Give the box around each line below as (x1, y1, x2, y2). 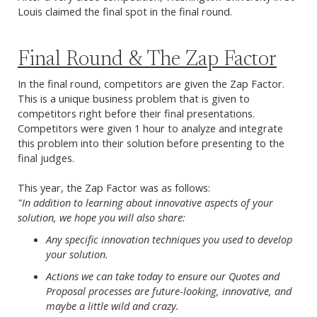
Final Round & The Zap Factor (18, 50, 277, 71)
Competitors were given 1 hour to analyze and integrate (18, 121, 283, 136)
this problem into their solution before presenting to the (18, 136, 284, 151)
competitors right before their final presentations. (18, 106, 255, 121)
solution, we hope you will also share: (18, 210, 185, 225)
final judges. (18, 151, 74, 166)
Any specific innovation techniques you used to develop (46, 232, 292, 247)
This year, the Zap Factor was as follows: (18, 180, 210, 195)
